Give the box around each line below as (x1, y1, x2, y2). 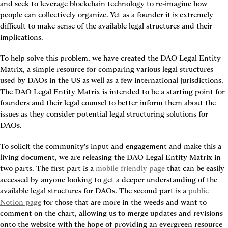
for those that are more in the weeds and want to (41, 197, 207, 207)
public (188, 186, 209, 195)
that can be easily (165, 164, 224, 173)
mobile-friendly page (96, 164, 165, 173)
